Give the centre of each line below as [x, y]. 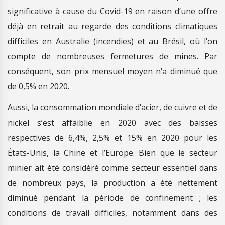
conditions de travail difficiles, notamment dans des [113, 213]
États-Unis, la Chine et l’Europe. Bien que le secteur [113, 152]
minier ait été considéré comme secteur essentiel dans [113, 167]
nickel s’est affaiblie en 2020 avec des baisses [113, 122]
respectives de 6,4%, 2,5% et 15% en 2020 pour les [113, 137]
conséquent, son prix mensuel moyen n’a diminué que [113, 71]
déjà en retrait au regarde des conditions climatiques [113, 26]
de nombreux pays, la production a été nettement [113, 183]
